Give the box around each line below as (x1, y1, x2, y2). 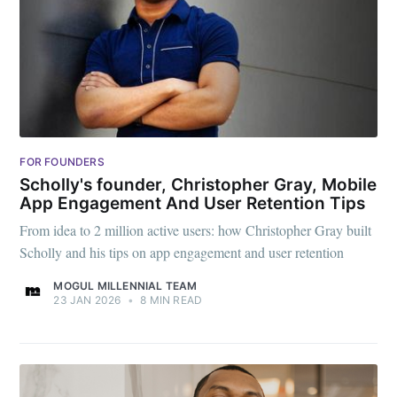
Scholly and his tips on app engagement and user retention (19, 243, 345, 262)
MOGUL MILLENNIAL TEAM (53, 279, 198, 293)
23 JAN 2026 (53, 293, 121, 307)
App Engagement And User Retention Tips (19, 192, 366, 214)
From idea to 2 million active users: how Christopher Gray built (19, 221, 372, 240)
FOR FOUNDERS (19, 155, 105, 169)
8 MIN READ (137, 293, 203, 307)
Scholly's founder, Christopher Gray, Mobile (19, 174, 378, 195)
